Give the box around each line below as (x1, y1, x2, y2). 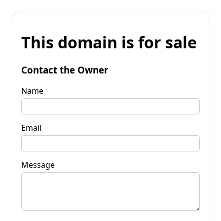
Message (21, 159, 55, 170)
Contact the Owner (21, 63, 108, 76)
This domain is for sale (21, 32, 197, 53)
